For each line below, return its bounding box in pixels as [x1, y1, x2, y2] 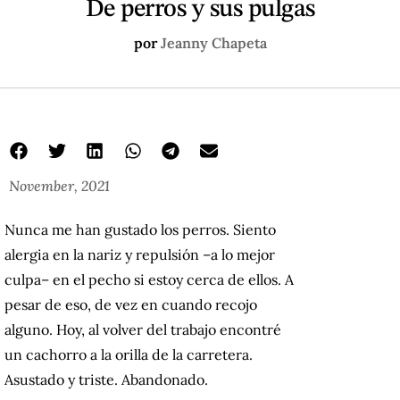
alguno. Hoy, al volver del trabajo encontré [4, 321, 281, 339]
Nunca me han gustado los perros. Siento [4, 221, 276, 239]
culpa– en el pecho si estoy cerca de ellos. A [4, 271, 294, 289]
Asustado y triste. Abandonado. [4, 371, 208, 389]
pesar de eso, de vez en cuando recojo [4, 296, 257, 314]
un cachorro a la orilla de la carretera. [4, 346, 253, 364]
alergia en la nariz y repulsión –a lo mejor [4, 246, 275, 264]
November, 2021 [9, 176, 110, 195]
